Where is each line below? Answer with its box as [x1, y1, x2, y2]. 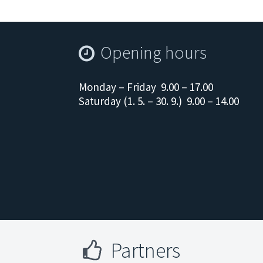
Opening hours [100, 41, 207, 64]
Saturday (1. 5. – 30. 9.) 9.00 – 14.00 [79, 93, 239, 108]
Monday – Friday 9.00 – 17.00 [79, 79, 213, 94]
